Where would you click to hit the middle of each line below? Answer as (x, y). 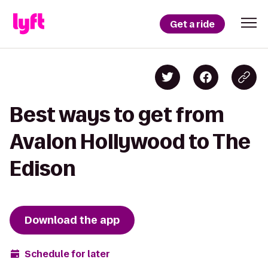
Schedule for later (67, 254)
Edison (42, 168)
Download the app (72, 220)
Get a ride (192, 24)
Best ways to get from (117, 115)
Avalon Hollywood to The (130, 141)
